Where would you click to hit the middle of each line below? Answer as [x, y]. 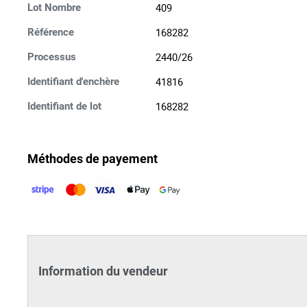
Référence [51, 32]
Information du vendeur [103, 271]
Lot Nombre [54, 8]
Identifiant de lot [64, 106]
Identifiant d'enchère [73, 82]
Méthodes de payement [93, 159]
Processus [52, 57]
